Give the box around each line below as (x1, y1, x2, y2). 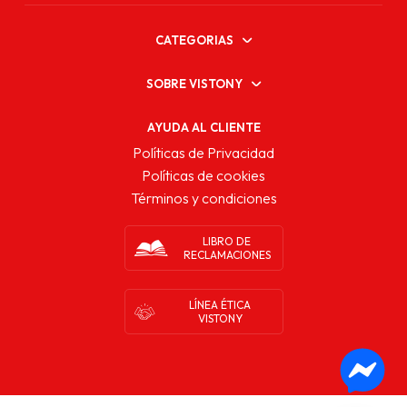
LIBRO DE (203, 233, 251, 248)
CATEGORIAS (155, 32, 233, 47)
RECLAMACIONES (183, 247, 271, 262)
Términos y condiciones (130, 188, 277, 207)
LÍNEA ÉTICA (189, 297, 251, 312)
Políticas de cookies (142, 165, 265, 184)
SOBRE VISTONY (146, 75, 243, 91)
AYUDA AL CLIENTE (146, 119, 261, 134)
